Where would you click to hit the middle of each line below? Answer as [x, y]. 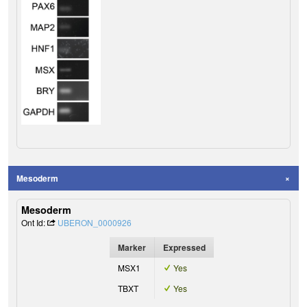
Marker [132, 248]
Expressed [184, 248]
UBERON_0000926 [95, 223]
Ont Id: [34, 223]
